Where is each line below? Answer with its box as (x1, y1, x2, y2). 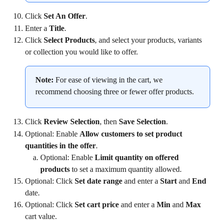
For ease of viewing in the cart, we (54, 76, 165, 84)
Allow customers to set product (80, 129, 184, 138)
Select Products (44, 36, 95, 45)
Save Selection (119, 117, 166, 126)
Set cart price (75, 200, 119, 209)
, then (100, 117, 119, 126)
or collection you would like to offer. (25, 48, 138, 56)
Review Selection (44, 117, 100, 126)
